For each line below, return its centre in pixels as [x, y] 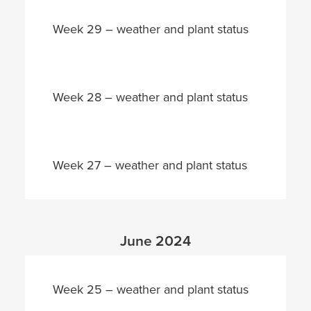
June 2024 [155, 241]
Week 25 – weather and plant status [151, 289]
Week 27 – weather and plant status [150, 165]
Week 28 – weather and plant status [150, 97]
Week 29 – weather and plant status [151, 29]
